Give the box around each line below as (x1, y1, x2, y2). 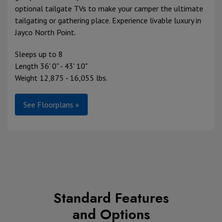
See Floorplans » (23, 100, 79, 110)
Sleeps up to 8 (15, 49, 63, 59)
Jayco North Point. (15, 27, 77, 38)
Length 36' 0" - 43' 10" (15, 61, 88, 71)
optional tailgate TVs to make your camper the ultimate (15, 3, 203, 14)
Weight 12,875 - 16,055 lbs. (15, 73, 108, 83)
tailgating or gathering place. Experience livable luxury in (15, 15, 201, 26)
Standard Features (53, 188, 169, 209)
